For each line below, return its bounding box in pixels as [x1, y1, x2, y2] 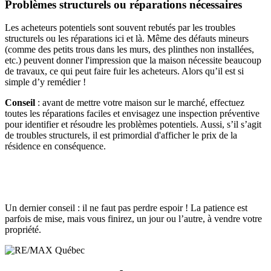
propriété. [5, 224, 41, 235]
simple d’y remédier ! [5, 77, 86, 88]
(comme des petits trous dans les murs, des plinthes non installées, [5, 44, 254, 55]
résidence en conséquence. [5, 141, 106, 152]
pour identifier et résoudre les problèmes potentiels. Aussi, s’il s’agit [5, 119, 261, 130]
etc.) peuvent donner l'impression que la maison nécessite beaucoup [5, 55, 261, 66]
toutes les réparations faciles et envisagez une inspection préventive [5, 108, 260, 119]
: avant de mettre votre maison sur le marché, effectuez [35, 97, 244, 108]
